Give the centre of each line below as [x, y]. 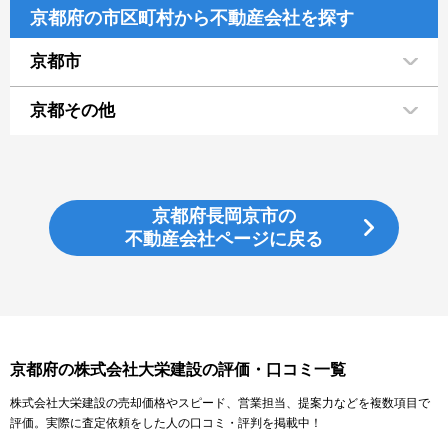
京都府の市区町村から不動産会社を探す [192, 17]
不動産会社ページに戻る [224, 238]
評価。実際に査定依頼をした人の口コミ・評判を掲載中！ [166, 422]
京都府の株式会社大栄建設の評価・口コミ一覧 [178, 369]
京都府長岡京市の [224, 215]
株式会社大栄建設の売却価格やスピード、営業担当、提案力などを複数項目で [220, 402]
